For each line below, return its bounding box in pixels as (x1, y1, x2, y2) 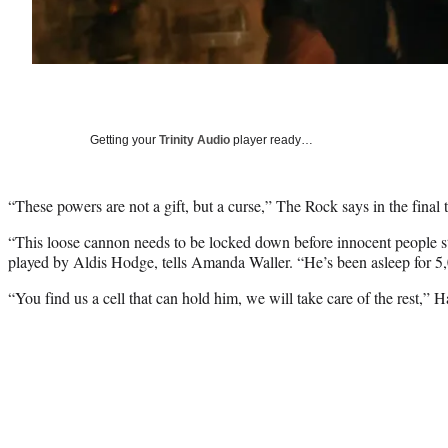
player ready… (230, 132, 313, 147)
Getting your (90, 132, 159, 147)
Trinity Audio (159, 132, 230, 147)
